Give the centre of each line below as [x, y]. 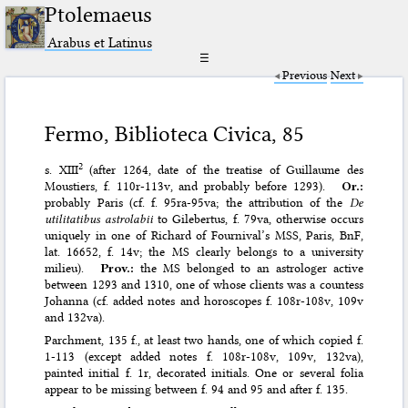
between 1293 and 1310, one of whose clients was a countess [204, 285]
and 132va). [75, 317]
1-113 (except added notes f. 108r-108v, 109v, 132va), [204, 357]
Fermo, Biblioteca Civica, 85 [175, 134]
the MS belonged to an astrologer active [252, 268]
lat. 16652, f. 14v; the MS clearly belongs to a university [204, 252]
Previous [304, 75]
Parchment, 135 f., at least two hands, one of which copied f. [204, 340]
